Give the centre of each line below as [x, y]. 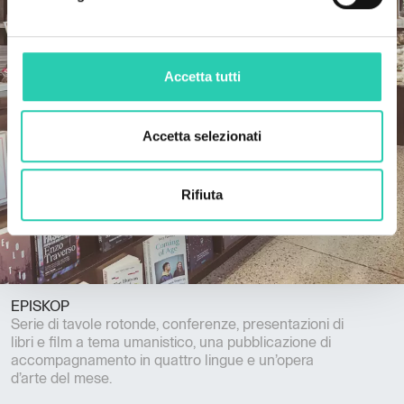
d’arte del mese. [61, 379]
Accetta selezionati [202, 135]
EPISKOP [40, 307]
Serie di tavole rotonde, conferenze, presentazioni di [177, 325]
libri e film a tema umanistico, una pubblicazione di [171, 343]
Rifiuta [202, 195]
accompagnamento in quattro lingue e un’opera [162, 361]
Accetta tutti [202, 77]
